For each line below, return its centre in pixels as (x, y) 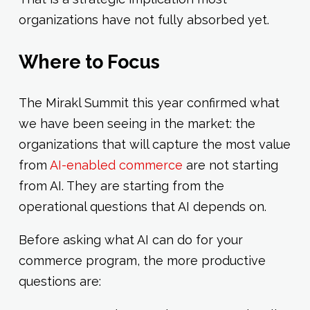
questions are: (60, 282)
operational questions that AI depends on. (142, 207)
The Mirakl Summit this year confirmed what (149, 103)
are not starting (230, 165)
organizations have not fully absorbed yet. (144, 20)
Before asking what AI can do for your (130, 240)
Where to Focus (89, 62)
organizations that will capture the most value (154, 145)
